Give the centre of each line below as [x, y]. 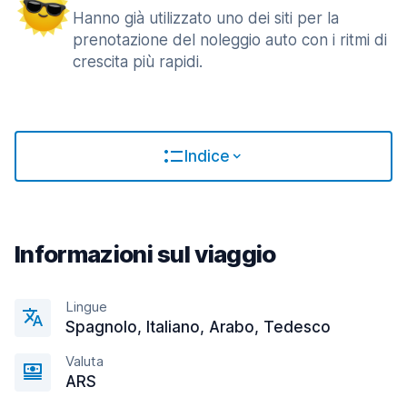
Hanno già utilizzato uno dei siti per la [206, 18]
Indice [207, 156]
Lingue [86, 307]
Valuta [84, 361]
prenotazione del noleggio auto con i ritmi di [230, 40]
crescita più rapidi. [138, 62]
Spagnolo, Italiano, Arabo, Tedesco [198, 327]
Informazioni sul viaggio [145, 254]
